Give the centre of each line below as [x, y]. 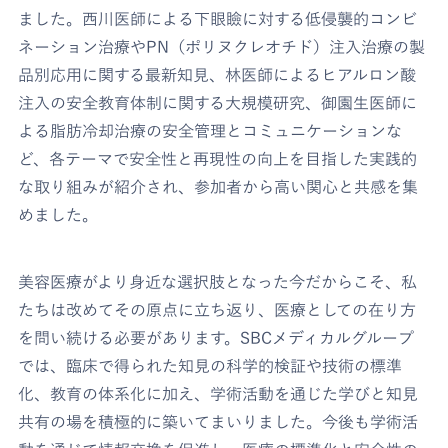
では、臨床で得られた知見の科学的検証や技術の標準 [210, 366]
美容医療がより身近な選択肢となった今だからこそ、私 [218, 282]
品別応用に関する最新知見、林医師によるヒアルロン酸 [217, 75]
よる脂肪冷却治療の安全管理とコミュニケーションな [210, 131]
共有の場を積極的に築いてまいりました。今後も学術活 [218, 422]
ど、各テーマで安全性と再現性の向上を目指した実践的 [218, 159]
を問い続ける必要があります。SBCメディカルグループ [216, 338]
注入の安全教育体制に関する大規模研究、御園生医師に [218, 103]
